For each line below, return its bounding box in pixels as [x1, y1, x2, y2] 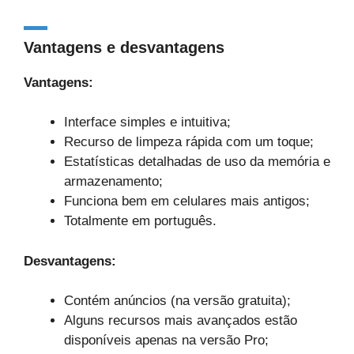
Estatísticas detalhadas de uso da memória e [64, 154, 330, 169]
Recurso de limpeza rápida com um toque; [64, 134, 314, 149]
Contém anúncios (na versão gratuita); [64, 293, 291, 308]
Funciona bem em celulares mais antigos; [64, 194, 310, 209]
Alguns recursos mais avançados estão [64, 313, 297, 328]
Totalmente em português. [64, 213, 217, 228]
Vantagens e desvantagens [24, 38, 224, 56]
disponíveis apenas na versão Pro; [64, 333, 269, 348]
